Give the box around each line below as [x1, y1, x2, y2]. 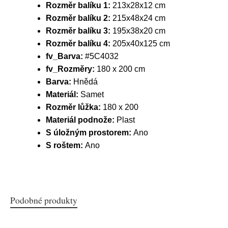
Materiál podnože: [46, 116, 117, 124]
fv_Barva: [46, 52, 85, 61]
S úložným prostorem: [46, 128, 133, 137]
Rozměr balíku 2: [46, 14, 112, 22]
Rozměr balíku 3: [46, 26, 112, 35]
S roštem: [46, 141, 85, 150]
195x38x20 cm [112, 26, 165, 35]
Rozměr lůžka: [46, 103, 103, 111]
